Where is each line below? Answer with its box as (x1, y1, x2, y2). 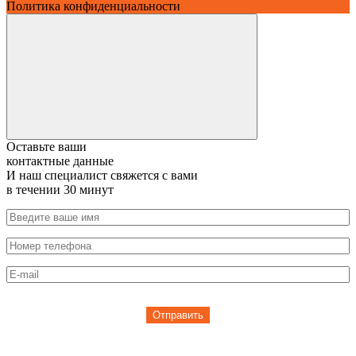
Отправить (153, 308, 203, 321)
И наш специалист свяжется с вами (6, 168, 198, 182)
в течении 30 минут (6, 182, 114, 196)
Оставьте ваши (6, 139, 87, 153)
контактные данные (6, 153, 114, 168)
